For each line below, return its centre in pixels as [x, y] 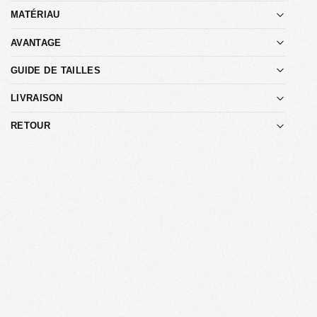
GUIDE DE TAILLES [56, 70]
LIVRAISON [37, 98]
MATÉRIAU [35, 15]
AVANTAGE [36, 42]
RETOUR [30, 126]
